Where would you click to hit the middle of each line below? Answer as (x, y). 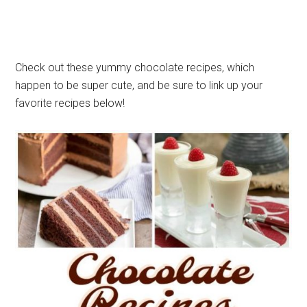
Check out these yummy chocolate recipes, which (135, 68)
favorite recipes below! (70, 103)
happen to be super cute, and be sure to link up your (139, 86)
